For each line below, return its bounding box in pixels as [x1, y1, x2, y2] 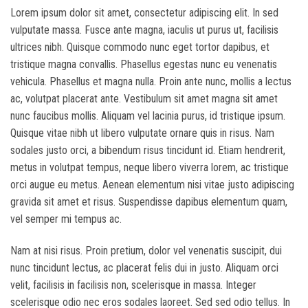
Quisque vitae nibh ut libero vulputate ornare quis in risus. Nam [10, 126, 274, 140]
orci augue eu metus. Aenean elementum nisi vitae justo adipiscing [10, 178, 294, 191]
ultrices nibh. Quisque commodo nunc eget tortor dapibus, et [10, 41, 269, 54]
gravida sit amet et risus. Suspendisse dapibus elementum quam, [10, 195, 287, 208]
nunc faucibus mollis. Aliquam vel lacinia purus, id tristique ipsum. [10, 109, 285, 122]
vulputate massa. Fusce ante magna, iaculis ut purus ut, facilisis [10, 23, 278, 36]
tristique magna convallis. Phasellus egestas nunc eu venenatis [10, 58, 277, 71]
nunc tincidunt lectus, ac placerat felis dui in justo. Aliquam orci [10, 261, 278, 274]
